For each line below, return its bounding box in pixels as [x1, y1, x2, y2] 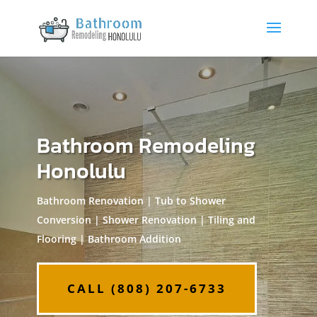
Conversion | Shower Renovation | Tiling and [36, 213, 255, 226]
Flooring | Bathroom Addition [36, 232, 181, 246]
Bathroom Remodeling [36, 129, 255, 161]
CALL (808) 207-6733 [67, 280, 226, 296]
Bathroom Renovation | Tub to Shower [36, 194, 226, 207]
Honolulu [36, 155, 126, 187]
